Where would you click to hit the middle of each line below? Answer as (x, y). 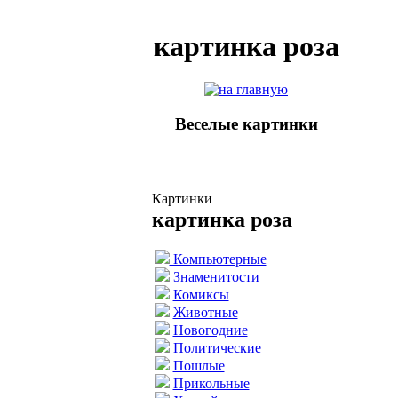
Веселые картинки (246, 124)
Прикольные (211, 383)
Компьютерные (218, 259)
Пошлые (199, 365)
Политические (217, 347)
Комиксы (201, 294)
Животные (205, 312)
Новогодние (210, 330)
